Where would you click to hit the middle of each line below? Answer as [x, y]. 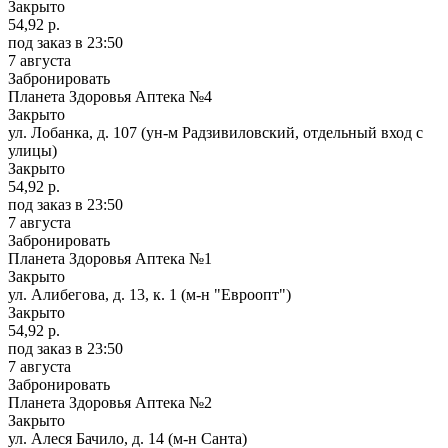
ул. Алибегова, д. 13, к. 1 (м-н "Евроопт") [149, 294]
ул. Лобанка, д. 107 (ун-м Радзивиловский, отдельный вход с [215, 132]
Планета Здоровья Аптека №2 [110, 402]
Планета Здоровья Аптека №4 [110, 96]
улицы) [32, 150]
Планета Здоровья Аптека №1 [110, 258]
